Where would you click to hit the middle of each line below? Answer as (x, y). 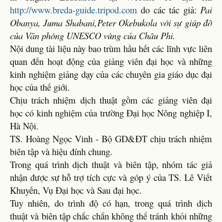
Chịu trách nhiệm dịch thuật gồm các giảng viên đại (111, 100)
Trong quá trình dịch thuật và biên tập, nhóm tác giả (111, 164)
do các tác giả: (169, 10)
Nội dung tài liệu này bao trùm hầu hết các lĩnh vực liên (111, 48)
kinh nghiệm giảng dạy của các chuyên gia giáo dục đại (111, 74)
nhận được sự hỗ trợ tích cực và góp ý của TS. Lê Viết (111, 177)
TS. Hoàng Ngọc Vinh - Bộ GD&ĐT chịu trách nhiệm (111, 139)
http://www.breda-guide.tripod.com (74, 10)
